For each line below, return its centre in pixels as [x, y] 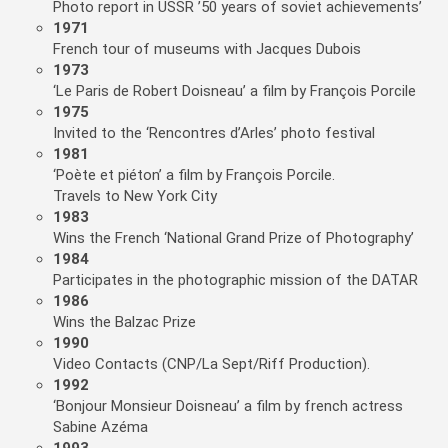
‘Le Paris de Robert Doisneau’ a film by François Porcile [234, 91]
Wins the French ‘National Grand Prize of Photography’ [233, 238]
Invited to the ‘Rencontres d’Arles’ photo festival [214, 133]
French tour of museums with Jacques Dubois [207, 49]
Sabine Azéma [100, 427]
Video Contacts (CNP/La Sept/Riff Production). [211, 364]
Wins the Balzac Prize [124, 322]
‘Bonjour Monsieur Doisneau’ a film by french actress [228, 406]
